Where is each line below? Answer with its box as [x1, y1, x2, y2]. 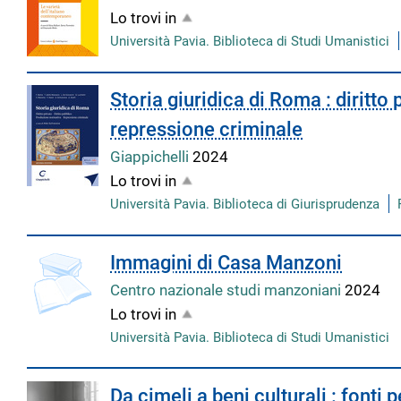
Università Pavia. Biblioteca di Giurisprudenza [110, 196, 380, 213]
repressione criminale [110, 118, 303, 141]
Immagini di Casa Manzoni [110, 251, 343, 274]
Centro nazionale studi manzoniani [110, 280, 346, 299]
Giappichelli [110, 148, 193, 166]
